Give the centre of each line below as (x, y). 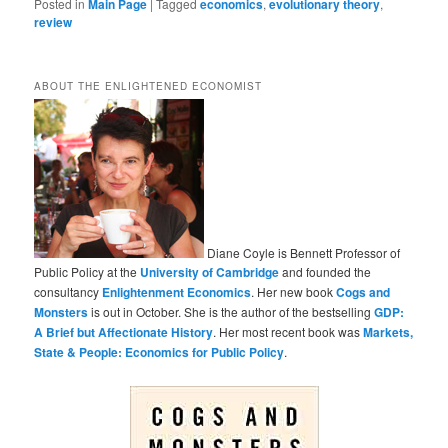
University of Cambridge (210, 272)
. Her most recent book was (288, 332)
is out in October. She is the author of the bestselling (231, 312)
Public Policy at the (87, 272)
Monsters (61, 312)
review (53, 22)
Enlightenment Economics (177, 292)
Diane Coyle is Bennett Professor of (302, 253)
